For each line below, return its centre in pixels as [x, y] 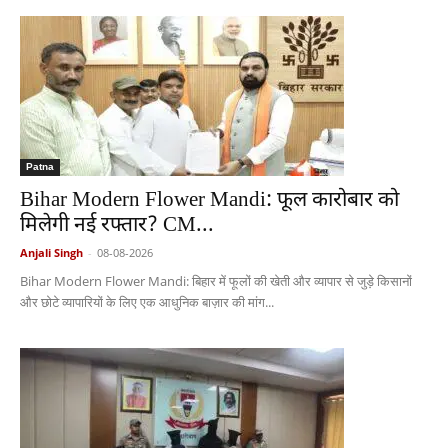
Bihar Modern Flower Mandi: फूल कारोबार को [209, 201]
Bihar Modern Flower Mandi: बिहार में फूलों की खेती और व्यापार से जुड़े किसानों [216, 281]
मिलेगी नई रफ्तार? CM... [117, 226]
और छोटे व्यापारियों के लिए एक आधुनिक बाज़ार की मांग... [147, 302]
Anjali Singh [51, 253]
